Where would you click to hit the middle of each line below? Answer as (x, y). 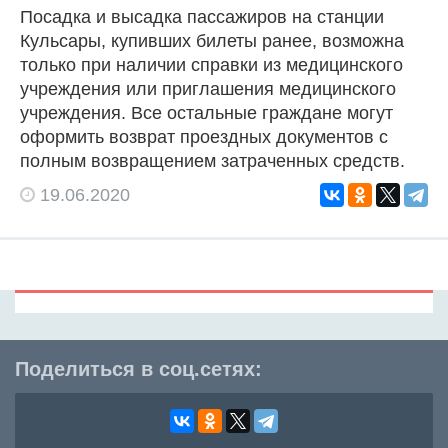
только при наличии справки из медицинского (211, 64)
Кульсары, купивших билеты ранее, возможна (212, 40)
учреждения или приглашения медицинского (208, 88)
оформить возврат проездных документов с (204, 136)
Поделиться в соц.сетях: (138, 368)
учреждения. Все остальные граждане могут (206, 112)
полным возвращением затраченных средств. (212, 160)
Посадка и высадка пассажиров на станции (202, 16)
